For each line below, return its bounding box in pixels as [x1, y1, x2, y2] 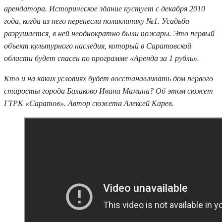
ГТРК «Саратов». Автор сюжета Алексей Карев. [4, 99, 174, 108]
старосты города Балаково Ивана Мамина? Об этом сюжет [4, 86, 213, 95]
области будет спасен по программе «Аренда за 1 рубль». [4, 54, 199, 62]
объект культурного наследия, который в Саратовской [4, 41, 191, 50]
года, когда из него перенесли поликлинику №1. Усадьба [4, 16, 189, 25]
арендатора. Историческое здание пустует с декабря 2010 [4, 4, 205, 13]
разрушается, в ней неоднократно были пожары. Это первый [4, 29, 215, 38]
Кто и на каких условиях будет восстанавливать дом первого [4, 74, 213, 83]
